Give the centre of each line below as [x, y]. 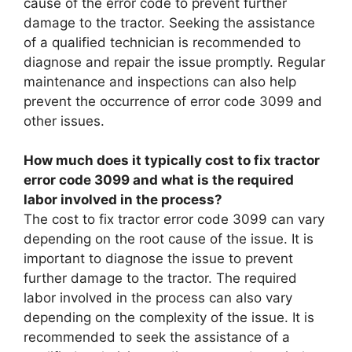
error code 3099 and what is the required [159, 180]
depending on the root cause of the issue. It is [169, 239]
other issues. [64, 121]
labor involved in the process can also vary [158, 298]
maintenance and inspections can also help [160, 81]
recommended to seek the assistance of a [157, 337]
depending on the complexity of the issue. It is [169, 317]
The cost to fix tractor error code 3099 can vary [174, 219]
